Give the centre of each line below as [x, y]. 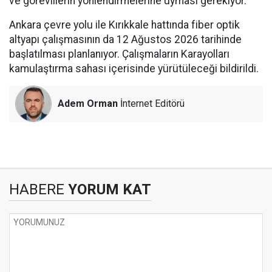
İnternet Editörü [151, 104]
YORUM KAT [108, 189]
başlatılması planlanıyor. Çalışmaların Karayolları [119, 54]
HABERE [37, 189]
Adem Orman [88, 104]
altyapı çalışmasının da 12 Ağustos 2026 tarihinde [125, 39]
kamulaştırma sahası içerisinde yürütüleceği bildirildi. [134, 69]
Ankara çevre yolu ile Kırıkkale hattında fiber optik [124, 25]
